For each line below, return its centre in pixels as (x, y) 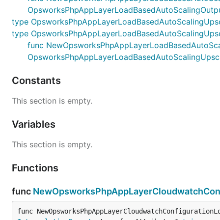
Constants (38, 80)
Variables (35, 124)
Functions (36, 168)
